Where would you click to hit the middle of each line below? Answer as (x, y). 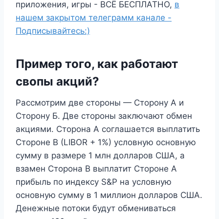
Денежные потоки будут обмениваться (96, 208)
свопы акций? (57, 81)
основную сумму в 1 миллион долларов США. (109, 195)
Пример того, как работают (97, 64)
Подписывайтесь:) (53, 31)
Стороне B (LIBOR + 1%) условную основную (106, 142)
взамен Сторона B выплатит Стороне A (96, 168)
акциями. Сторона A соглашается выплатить (108, 129)
